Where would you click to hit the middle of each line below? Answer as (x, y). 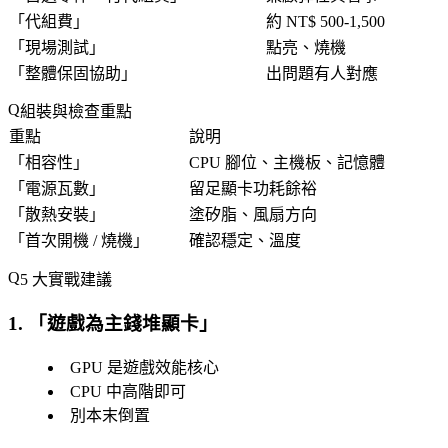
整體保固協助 (73, 74)
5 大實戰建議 (66, 279)
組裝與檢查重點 (76, 112)
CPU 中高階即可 (128, 392)
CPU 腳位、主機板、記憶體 (287, 163)
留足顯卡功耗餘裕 (253, 189)
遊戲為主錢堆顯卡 (123, 324)
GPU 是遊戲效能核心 (144, 368)
